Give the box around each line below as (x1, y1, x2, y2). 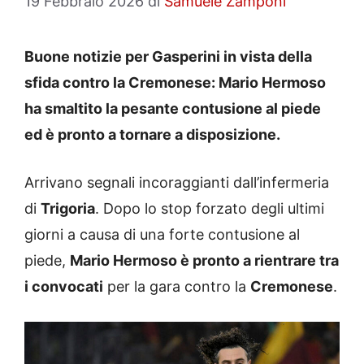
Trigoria (41, 200, 95, 218)
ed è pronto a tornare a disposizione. (24, 126, 280, 144)
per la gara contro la (103, 278, 250, 296)
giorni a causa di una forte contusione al (24, 226, 300, 244)
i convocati (24, 278, 103, 296)
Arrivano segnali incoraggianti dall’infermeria (24, 174, 329, 192)
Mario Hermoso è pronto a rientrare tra (70, 252, 339, 270)
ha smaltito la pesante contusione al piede (24, 100, 321, 118)
